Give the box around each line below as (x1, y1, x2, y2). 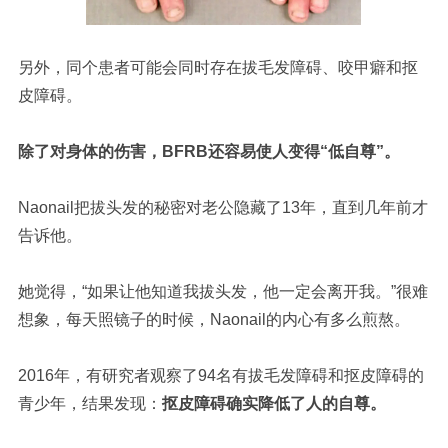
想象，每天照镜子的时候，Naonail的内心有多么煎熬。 (17, 311, 410, 329)
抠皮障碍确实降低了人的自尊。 (161, 395, 386, 413)
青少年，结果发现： (17, 395, 162, 413)
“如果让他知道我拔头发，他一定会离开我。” (81, 283, 396, 301)
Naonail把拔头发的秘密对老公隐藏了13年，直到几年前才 (17, 199, 428, 217)
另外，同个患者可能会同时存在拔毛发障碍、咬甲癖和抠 (17, 59, 418, 77)
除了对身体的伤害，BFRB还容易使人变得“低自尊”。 (17, 143, 400, 161)
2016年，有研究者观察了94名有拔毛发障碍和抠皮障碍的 (17, 367, 424, 385)
